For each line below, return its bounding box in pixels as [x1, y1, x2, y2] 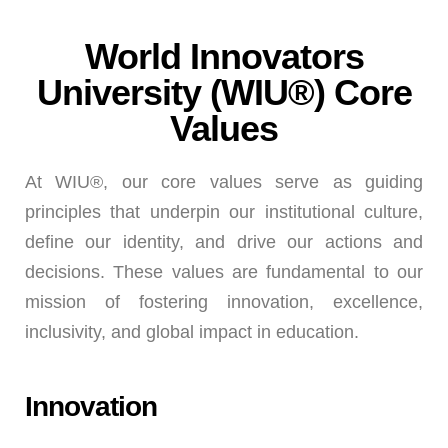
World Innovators [84, 36, 364, 77]
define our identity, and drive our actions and [25, 232, 423, 252]
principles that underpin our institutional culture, [25, 202, 423, 222]
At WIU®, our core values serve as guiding [25, 172, 423, 192]
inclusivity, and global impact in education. [25, 322, 359, 342]
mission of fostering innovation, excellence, [25, 292, 423, 312]
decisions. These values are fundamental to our [25, 262, 423, 282]
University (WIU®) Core [36, 72, 412, 113]
